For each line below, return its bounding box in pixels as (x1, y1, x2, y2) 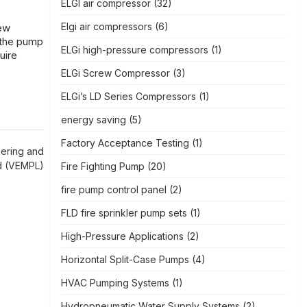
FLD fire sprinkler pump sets (60, 207, 187, 219)
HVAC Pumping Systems (60, 277, 169, 288)
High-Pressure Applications (60, 230, 184, 242)
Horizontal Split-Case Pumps (60, 254, 189, 265)
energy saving (60, 114, 126, 125)
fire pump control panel (60, 184, 167, 195)
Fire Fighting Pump (60, 160, 145, 172)
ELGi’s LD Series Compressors (60, 90, 196, 102)
